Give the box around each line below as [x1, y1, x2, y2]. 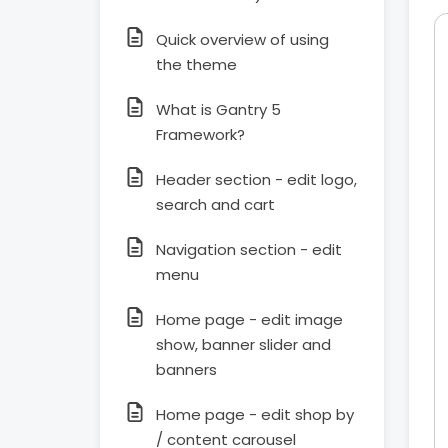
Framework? [156, 124, 245, 145]
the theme [156, 54, 237, 75]
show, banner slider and [156, 334, 331, 355]
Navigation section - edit [156, 239, 342, 260]
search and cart [156, 194, 275, 215]
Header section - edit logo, [156, 169, 357, 190]
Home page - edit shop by [156, 404, 354, 425]
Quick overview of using [156, 29, 329, 50]
